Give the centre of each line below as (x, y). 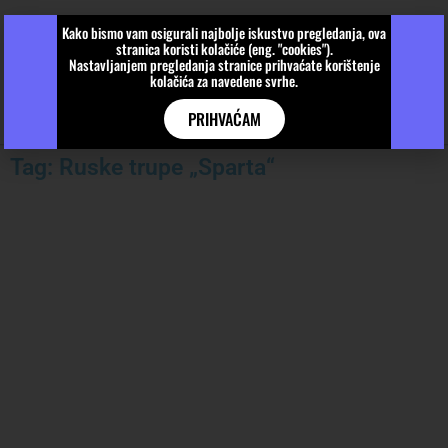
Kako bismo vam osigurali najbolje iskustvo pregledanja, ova (224, 32)
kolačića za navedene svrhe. (224, 80)
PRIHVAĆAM (224, 119)
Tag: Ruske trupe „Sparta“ (142, 167)
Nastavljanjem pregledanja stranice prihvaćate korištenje (224, 64)
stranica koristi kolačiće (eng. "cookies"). (224, 48)
